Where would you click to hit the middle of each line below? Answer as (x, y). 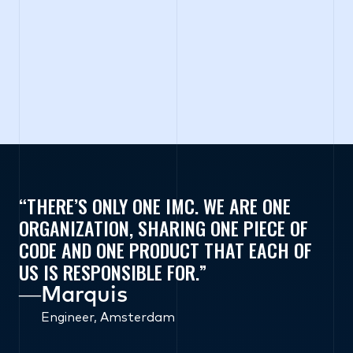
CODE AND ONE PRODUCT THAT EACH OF (165, 249)
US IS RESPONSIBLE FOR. (109, 271)
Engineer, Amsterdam (108, 317)
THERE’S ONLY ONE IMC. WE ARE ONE (159, 205)
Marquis (84, 295)
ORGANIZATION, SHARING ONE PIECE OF (163, 227)
